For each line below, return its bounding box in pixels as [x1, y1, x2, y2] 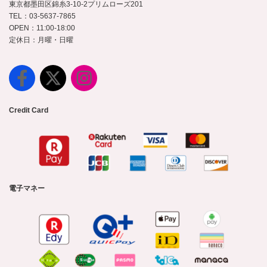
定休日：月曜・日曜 [9, 35, 73, 44]
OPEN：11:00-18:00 [9, 23, 75, 32]
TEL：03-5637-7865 [9, 11, 76, 20]
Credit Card [9, 105, 48, 114]
